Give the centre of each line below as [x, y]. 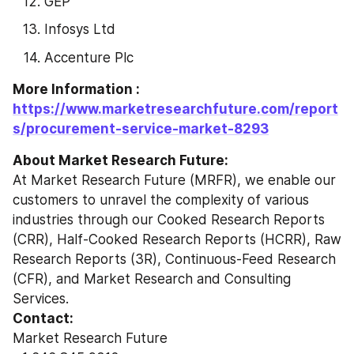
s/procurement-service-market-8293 [141, 129]
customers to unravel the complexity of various [161, 200]
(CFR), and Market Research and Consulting [152, 279]
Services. [41, 299]
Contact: [43, 318]
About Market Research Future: [121, 160]
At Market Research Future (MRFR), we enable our [174, 180]
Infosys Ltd [80, 29]
